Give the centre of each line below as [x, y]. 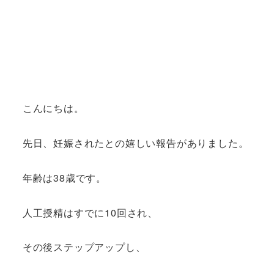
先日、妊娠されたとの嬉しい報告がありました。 [135, 143]
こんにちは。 [53, 108]
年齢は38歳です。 [64, 177]
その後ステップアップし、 [84, 247]
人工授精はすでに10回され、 [90, 212]
